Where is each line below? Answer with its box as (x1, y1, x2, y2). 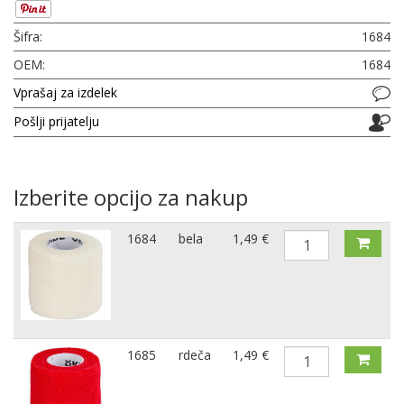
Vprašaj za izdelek (14, 83, 117, 101)
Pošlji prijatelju (14, 113, 99, 131)
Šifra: (14, 27, 42, 45)
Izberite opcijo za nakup (14, 182, 248, 213)
